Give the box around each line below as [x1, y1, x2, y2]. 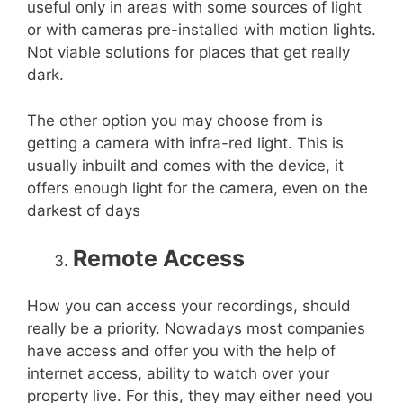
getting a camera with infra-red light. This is [27, 133, 344, 152]
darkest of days [27, 201, 140, 219]
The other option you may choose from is [27, 111, 323, 130]
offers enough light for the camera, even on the [27, 178, 368, 197]
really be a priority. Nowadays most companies [27, 318, 365, 337]
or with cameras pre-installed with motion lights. [27, 21, 376, 40]
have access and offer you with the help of [27, 341, 336, 360]
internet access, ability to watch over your [27, 363, 329, 382]
